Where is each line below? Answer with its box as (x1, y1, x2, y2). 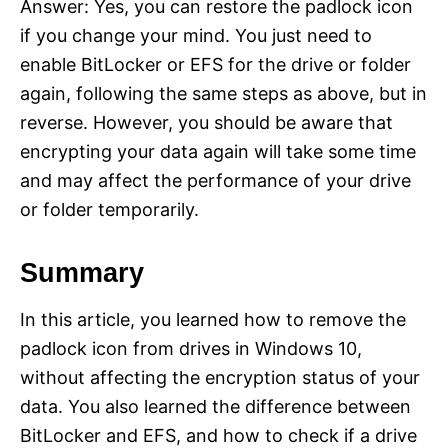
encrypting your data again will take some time (20, 140, 416, 162)
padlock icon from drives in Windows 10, (20, 337, 362, 359)
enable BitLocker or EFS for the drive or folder (20, 53, 411, 75)
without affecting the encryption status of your (20, 366, 420, 388)
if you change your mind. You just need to (20, 24, 372, 46)
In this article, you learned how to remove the (20, 308, 406, 330)
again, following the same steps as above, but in (20, 82, 427, 104)
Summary (20, 257, 144, 288)
